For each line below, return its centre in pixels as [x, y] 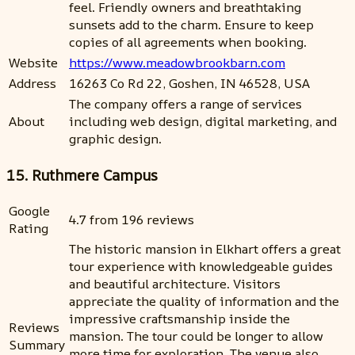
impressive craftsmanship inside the [179, 319]
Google [29, 211]
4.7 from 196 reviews [132, 220]
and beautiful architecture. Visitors [175, 284]
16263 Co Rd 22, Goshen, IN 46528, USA [189, 83]
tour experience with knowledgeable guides [201, 267]
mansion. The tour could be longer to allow [196, 336]
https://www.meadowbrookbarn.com [177, 62]
